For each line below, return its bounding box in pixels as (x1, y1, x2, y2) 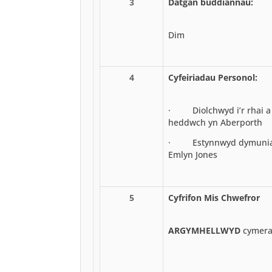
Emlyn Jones (168, 149, 217, 161)
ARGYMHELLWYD (168, 224, 240, 236)
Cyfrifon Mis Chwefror (168, 191, 260, 203)
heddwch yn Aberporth (168, 116, 262, 128)
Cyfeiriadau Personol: (168, 71, 257, 83)
